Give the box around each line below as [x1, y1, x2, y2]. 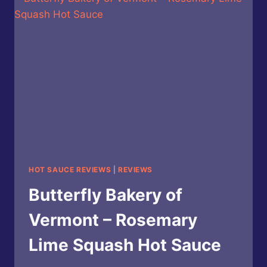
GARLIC [79, 12, 113, 22]
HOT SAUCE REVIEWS [29, 165, 111, 175]
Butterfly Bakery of [29, 185, 182, 206]
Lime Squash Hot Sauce [29, 235, 221, 256]
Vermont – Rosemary [29, 210, 197, 231]
